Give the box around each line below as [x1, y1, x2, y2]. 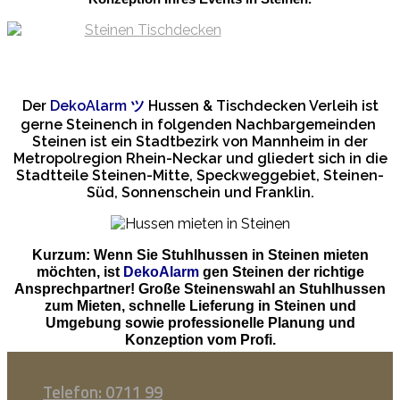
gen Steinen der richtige [198, 264, 364, 280]
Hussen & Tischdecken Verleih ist [144, 97, 379, 115]
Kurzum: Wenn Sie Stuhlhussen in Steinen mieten [31, 247, 369, 263]
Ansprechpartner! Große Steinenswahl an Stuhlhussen [14, 281, 386, 297]
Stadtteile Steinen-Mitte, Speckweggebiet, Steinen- [16, 167, 384, 185]
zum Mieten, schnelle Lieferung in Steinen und [44, 298, 356, 314]
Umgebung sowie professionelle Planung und [45, 315, 355, 331]
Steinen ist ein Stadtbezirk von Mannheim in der [32, 133, 368, 151]
